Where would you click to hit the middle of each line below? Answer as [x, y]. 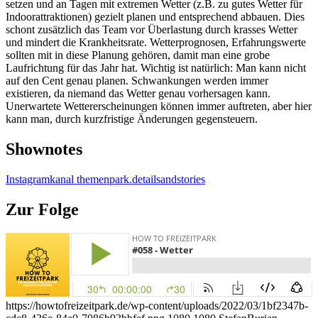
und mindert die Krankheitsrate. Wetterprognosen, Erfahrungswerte [156, 42]
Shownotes [44, 149]
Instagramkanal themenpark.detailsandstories [105, 179]
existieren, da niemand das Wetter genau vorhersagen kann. [138, 93]
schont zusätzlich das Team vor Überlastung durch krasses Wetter [152, 29]
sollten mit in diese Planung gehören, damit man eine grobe [138, 55]
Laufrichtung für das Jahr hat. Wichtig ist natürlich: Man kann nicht [156, 67]
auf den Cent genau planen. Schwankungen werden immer [137, 80]
